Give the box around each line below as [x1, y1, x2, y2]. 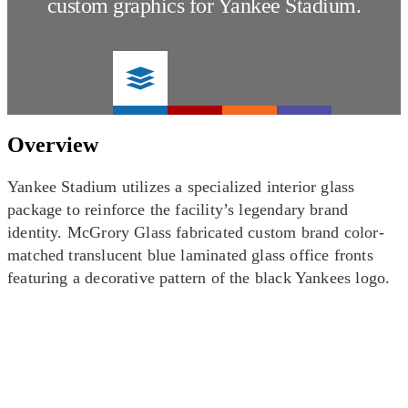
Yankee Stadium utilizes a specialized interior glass [7, 177, 355, 196]
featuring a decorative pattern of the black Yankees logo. [7, 268, 391, 287]
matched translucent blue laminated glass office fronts [7, 245, 373, 264]
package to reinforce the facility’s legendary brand [7, 199, 349, 219]
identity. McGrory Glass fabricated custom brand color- [7, 222, 384, 241]
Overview [7, 132, 98, 157]
